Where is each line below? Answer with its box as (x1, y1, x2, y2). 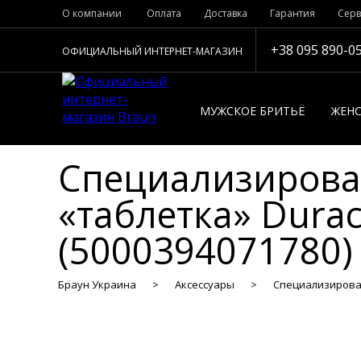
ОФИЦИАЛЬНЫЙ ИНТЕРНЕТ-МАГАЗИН (61, 44, 243, 58)
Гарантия (270, 6, 315, 20)
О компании (62, 6, 122, 20)
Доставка (204, 6, 247, 20)
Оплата (147, 6, 181, 20)
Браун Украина (58, 277, 136, 292)
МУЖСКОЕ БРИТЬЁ (200, 103, 305, 118)
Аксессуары (175, 277, 234, 292)
